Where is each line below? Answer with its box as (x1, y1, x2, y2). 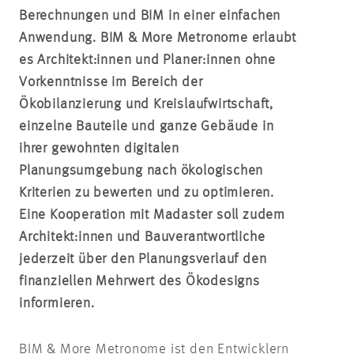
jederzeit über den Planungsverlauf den (19, 251, 267, 266)
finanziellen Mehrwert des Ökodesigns (19, 273, 260, 288)
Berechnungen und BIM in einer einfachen (19, 8, 281, 23)
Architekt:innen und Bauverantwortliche (19, 229, 265, 244)
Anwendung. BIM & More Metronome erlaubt (19, 30, 297, 45)
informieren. (19, 296, 95, 311)
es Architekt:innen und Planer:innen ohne (19, 52, 276, 67)
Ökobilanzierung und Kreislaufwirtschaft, (19, 96, 273, 111)
